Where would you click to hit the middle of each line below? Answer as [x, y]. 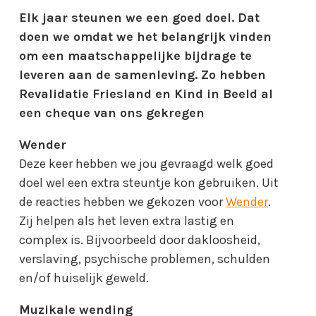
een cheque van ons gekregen [112, 113]
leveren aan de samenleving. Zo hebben [143, 74]
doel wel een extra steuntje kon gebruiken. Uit [149, 182]
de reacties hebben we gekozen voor [123, 201]
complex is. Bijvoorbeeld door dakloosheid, [140, 239]
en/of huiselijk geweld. [84, 278]
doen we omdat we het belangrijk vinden [146, 36]
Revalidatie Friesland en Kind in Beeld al [146, 93]
